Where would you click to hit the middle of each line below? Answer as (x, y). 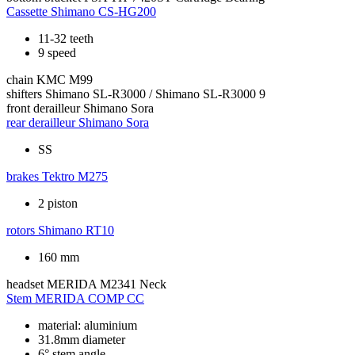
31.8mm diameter (82, 339)
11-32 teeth (66, 38)
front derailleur (43, 108)
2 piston (58, 203)
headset (25, 284)
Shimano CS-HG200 (103, 11)
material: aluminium (88, 325)
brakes (23, 176)
